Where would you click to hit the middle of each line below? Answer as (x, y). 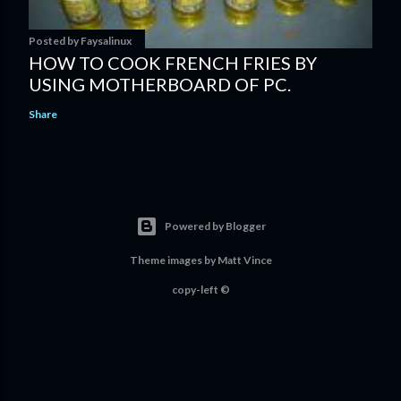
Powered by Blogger (215, 226)
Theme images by (173, 260)
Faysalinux (106, 41)
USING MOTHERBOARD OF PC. (160, 85)
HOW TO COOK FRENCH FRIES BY (173, 63)
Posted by (55, 41)
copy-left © (200, 290)
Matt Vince (244, 260)
